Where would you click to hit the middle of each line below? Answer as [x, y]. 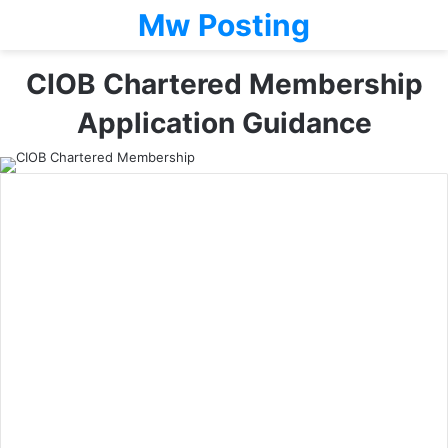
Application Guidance [224, 123]
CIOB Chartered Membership [224, 84]
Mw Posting [224, 25]
